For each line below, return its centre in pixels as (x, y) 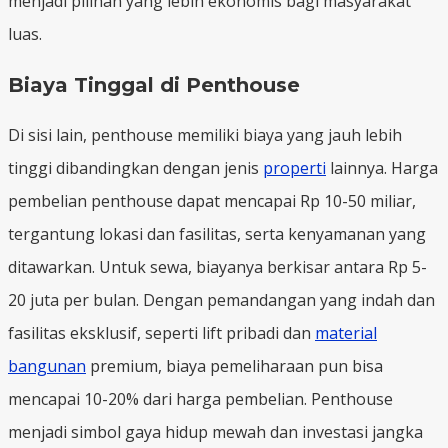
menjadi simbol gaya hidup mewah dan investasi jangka (215, 431)
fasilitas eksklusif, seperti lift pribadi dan (161, 332)
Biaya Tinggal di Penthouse (154, 84)
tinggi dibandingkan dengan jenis (135, 167)
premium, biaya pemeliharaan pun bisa (234, 365)
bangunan (47, 365)
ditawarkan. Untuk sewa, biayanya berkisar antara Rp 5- (217, 266)
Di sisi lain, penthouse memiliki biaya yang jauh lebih (205, 134)
